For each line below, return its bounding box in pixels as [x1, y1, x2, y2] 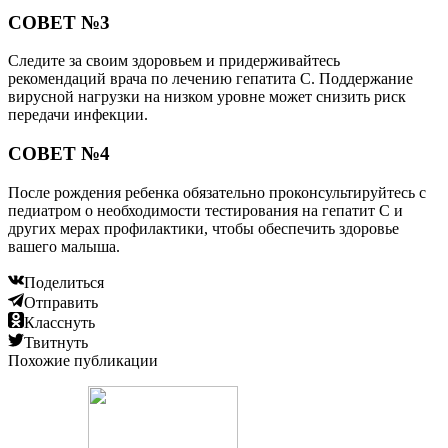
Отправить [24, 293, 98, 311]
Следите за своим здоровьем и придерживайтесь [8, 52, 340, 70]
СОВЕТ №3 [8, 11, 110, 33]
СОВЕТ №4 [8, 142, 110, 164]
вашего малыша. [8, 237, 120, 255]
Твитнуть [24, 333, 88, 351]
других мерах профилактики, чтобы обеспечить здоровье [8, 219, 399, 237]
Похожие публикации [8, 351, 158, 369]
